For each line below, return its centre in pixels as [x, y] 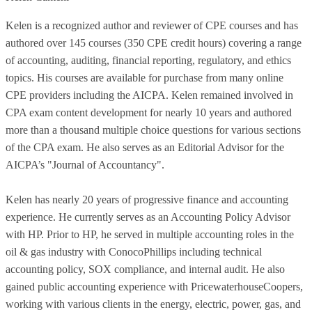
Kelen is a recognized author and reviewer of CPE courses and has [152, 26]
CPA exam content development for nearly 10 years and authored [149, 113]
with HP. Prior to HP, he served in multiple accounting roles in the [150, 235]
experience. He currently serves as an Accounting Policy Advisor [148, 217]
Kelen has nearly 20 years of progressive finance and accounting [147, 200]
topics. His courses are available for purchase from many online [145, 78]
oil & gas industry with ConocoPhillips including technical [134, 252]
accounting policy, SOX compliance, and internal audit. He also [145, 270]
